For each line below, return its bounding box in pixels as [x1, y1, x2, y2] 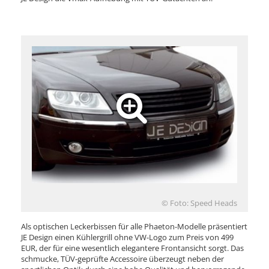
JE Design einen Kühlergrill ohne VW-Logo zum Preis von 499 [21, 231, 234, 243]
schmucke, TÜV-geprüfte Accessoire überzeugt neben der [21, 253, 224, 264]
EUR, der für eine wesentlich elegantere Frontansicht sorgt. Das [21, 242, 244, 253]
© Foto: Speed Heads [162, 197, 237, 208]
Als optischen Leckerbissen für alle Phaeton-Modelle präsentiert [21, 220, 247, 232]
